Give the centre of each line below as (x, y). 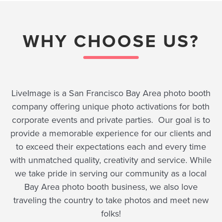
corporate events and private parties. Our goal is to (111, 120)
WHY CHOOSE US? (111, 41)
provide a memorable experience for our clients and (111, 133)
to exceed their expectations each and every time (111, 147)
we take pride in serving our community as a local (111, 173)
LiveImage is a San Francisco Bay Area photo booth (111, 93)
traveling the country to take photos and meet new (111, 200)
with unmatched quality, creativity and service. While (111, 160)
